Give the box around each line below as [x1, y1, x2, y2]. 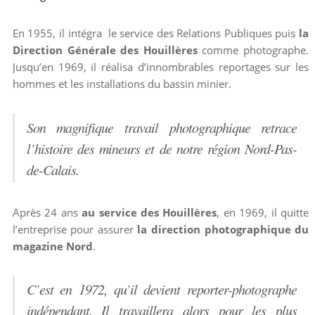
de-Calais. [26, 160, 79, 179]
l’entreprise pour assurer [12, 221, 138, 236]
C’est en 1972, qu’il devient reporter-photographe [26, 280, 297, 299]
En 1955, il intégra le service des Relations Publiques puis [12, 26, 300, 41]
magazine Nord [12, 238, 93, 253]
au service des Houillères [82, 205, 217, 219]
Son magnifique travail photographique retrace [26, 117, 297, 136]
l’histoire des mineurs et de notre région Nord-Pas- [26, 139, 297, 157]
